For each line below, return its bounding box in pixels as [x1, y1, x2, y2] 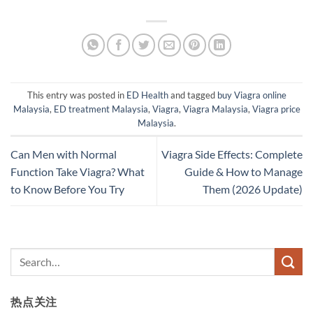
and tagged [168, 89, 217, 101]
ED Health [126, 89, 168, 101]
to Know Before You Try [10, 182, 124, 196]
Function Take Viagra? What [10, 164, 145, 178]
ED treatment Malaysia [53, 103, 148, 115]
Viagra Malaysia [182, 103, 248, 115]
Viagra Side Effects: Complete [161, 147, 303, 161]
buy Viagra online [217, 89, 286, 101]
